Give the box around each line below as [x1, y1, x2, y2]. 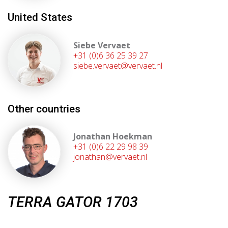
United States [8, 11, 72, 24]
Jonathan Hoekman [73, 131, 153, 142]
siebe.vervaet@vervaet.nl [73, 60, 163, 71]
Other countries [8, 102, 80, 115]
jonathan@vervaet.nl [73, 151, 148, 163]
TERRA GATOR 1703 [8, 193, 138, 211]
